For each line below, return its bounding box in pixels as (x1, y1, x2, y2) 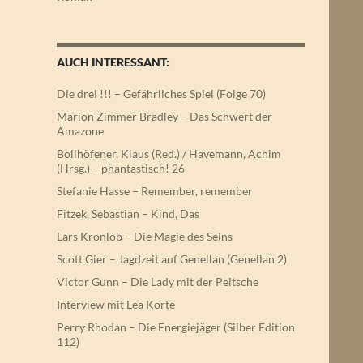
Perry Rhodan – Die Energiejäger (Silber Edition (57, 320, 295, 334)
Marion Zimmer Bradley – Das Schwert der (57, 109, 272, 123)
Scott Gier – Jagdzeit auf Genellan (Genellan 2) (57, 252, 287, 266)
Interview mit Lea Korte (57, 297, 175, 311)
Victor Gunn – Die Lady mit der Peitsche (57, 275, 258, 288)
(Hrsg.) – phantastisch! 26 (57, 161, 185, 175)
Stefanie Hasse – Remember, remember (57, 184, 253, 198)
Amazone (57, 124, 104, 138)
